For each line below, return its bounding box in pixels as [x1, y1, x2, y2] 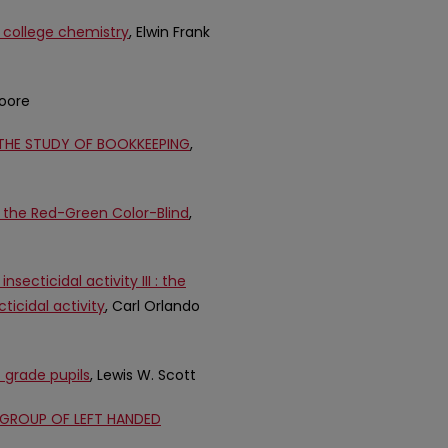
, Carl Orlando [105, 296, 200, 317]
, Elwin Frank [129, 21, 210, 42]
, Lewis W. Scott [90, 364, 196, 385]
